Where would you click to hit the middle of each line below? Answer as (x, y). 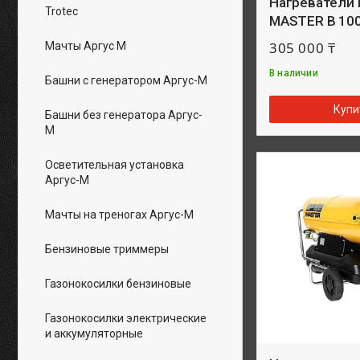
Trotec (61, 11)
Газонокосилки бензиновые (118, 284)
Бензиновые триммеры (107, 249)
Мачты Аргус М (86, 46)
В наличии (294, 73)
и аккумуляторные (94, 333)
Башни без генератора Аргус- (124, 115)
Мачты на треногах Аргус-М (119, 215)
